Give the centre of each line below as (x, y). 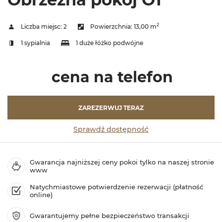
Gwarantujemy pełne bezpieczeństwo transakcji (110, 216)
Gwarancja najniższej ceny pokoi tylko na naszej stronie (122, 162)
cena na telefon (112, 77)
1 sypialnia (35, 43)
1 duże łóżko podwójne (109, 43)
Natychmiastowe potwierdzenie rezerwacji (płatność (116, 187)
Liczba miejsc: (42, 26)
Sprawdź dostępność (111, 129)
